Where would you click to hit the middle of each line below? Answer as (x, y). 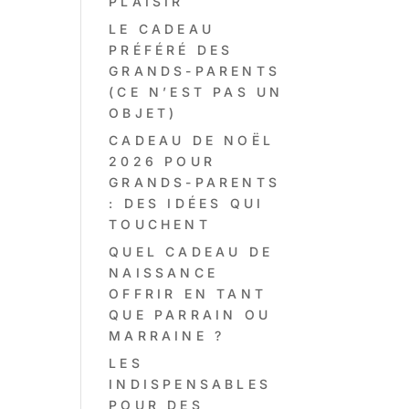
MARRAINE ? (167, 336)
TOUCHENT (160, 224)
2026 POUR (162, 161)
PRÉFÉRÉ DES (171, 50)
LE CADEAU (162, 29)
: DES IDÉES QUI (187, 203)
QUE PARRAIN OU (190, 315)
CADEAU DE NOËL (191, 140)
